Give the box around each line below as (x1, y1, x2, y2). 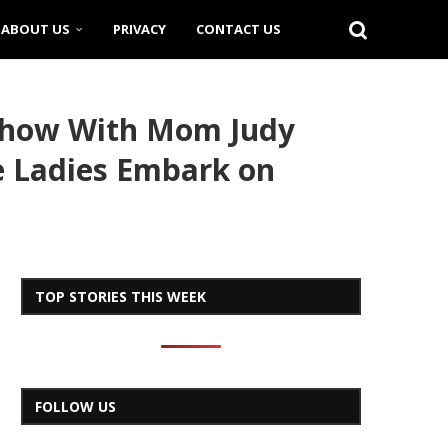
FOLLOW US (35, 397, 116, 416)
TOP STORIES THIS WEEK (35, 287, 206, 306)
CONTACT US (196, 20, 281, 38)
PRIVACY (113, 20, 166, 38)
